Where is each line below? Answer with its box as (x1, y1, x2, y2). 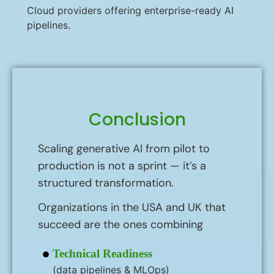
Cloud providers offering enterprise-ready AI (27, 4, 234, 17)
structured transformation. (38, 176, 174, 190)
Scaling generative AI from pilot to (38, 141, 210, 156)
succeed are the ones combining (38, 217, 203, 232)
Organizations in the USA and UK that (38, 200, 226, 215)
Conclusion (88, 108, 186, 131)
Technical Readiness (53, 247, 152, 260)
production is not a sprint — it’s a (38, 158, 206, 173)
